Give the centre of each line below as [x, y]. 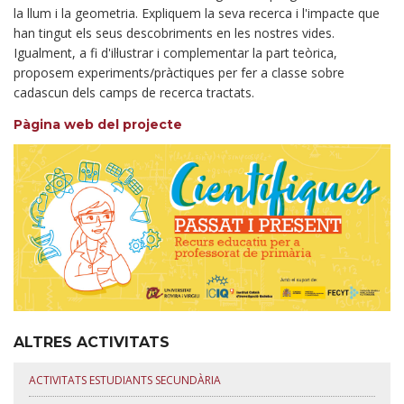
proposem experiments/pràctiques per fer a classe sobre [179, 73]
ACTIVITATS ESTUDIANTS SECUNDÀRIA [125, 380]
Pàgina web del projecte [98, 124]
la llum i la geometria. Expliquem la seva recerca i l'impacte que [197, 13]
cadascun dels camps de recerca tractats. [134, 92]
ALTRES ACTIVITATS [92, 342]
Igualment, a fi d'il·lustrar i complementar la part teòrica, [175, 53]
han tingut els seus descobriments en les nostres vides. [174, 33]
